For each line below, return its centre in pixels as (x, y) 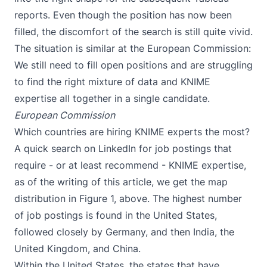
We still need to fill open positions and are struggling (133, 65)
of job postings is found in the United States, (116, 215)
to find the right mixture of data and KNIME (112, 81)
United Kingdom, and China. (77, 248)
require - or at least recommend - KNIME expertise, (130, 165)
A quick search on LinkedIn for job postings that (123, 148)
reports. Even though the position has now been (123, 15)
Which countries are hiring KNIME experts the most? (132, 131)
